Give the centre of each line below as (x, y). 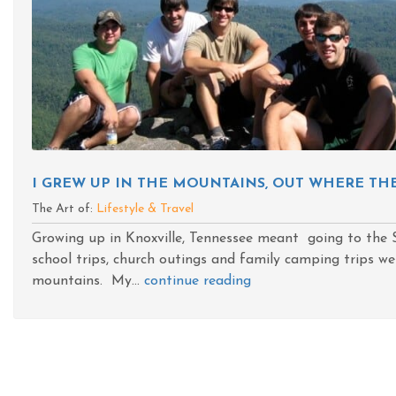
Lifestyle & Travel (145, 209)
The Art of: (64, 209)
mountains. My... (88, 281)
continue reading (198, 281)
